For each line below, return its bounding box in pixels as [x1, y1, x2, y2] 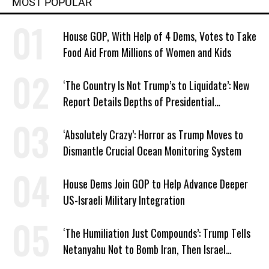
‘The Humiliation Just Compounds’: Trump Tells [63, 225, 250, 241]
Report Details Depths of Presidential [63, 94, 214, 109]
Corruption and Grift [63, 110, 147, 125]
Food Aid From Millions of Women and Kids [63, 44, 231, 60]
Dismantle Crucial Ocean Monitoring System [63, 143, 241, 159]
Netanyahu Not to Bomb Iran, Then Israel [63, 241, 226, 257]
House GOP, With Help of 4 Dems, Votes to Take [63, 28, 256, 44]
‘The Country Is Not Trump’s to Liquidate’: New [63, 77, 250, 93]
